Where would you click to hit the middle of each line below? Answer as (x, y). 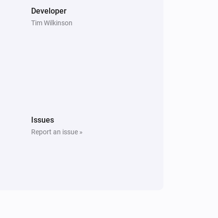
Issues (43, 120)
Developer (49, 11)
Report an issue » (57, 132)
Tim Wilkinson (52, 23)
